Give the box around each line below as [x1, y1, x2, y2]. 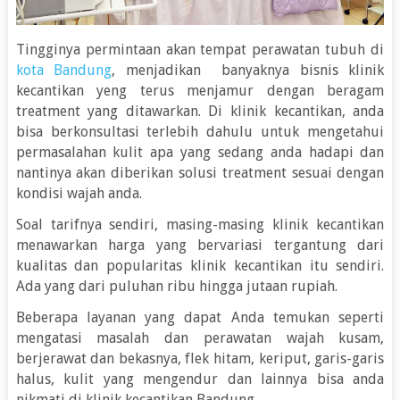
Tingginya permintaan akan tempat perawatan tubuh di [15, 41, 385, 59]
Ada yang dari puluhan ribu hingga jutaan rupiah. [15, 278, 337, 296]
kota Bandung [15, 62, 112, 79]
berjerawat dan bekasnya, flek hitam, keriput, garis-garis [15, 350, 385, 368]
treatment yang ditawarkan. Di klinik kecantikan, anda [15, 103, 385, 121]
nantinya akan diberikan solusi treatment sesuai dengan [15, 164, 385, 182]
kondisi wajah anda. [15, 185, 142, 203]
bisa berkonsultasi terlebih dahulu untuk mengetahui [15, 123, 385, 141]
